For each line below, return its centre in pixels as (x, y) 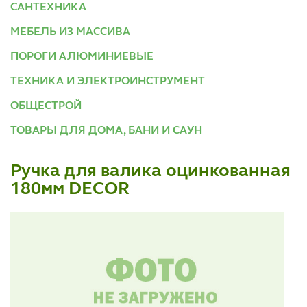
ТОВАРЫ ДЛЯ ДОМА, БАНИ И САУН (106, 131)
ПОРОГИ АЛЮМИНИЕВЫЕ (82, 57)
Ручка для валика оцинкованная (150, 171)
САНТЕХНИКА (48, 7)
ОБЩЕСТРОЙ (46, 106)
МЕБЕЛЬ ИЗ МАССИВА (70, 32)
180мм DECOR (70, 189)
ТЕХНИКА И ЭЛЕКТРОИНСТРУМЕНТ (108, 81)
